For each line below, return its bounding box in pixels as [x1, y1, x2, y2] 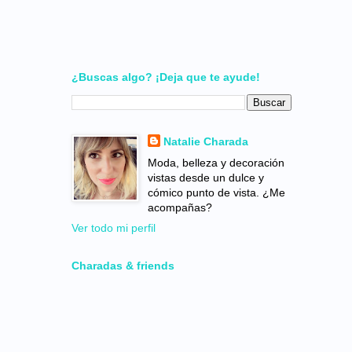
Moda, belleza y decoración [147, 156, 284, 169]
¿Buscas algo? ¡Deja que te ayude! [71, 71, 260, 83]
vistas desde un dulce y [147, 171, 264, 184]
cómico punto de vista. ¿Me [147, 186, 285, 199]
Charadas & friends [71, 259, 174, 272]
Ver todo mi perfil [71, 222, 156, 234]
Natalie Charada [163, 135, 248, 148]
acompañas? [147, 201, 212, 214]
